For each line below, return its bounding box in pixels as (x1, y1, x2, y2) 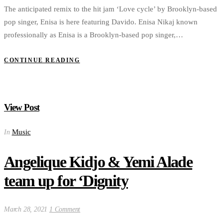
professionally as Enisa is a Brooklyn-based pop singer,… (4, 30, 183, 39)
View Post (4, 102, 39, 112)
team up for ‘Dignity (4, 171, 128, 190)
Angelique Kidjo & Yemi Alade (4, 152, 193, 171)
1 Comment (49, 206, 81, 214)
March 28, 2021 (4, 206, 50, 214)
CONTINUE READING (4, 57, 80, 64)
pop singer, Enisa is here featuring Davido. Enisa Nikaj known (4, 17, 198, 26)
